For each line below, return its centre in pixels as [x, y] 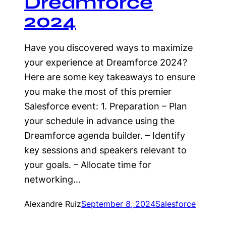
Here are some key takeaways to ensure [110, 77]
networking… [52, 179]
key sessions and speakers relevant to [105, 150]
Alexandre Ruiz [53, 204]
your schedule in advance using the [99, 121]
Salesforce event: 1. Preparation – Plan [106, 106]
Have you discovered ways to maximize [108, 48]
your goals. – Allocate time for [88, 165]
